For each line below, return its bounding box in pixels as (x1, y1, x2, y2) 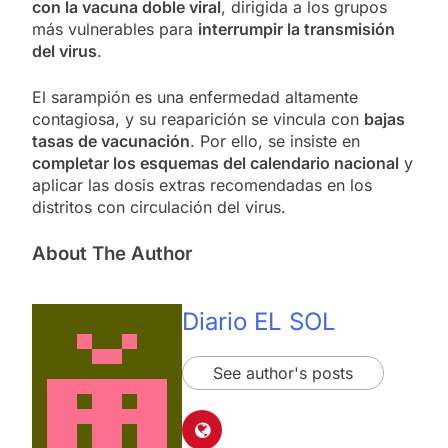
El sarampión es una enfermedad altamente (32, 86, 358, 107)
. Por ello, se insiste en (190, 130, 360, 151)
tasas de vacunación (32, 130, 190, 151)
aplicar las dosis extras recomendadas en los (32, 174, 372, 195)
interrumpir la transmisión (198, 18, 395, 39)
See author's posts (213, 363, 353, 384)
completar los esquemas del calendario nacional (32, 152, 399, 173)
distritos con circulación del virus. (32, 196, 286, 217)
